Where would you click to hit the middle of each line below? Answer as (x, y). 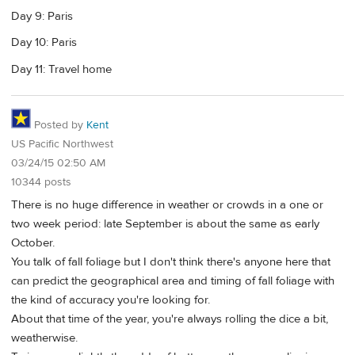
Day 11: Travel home (61, 69)
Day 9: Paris (42, 16)
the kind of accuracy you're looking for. (111, 300)
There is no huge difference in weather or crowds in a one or (167, 205)
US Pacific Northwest (62, 145)
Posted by (59, 126)
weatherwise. (44, 338)
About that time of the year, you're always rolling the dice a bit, (170, 319)
